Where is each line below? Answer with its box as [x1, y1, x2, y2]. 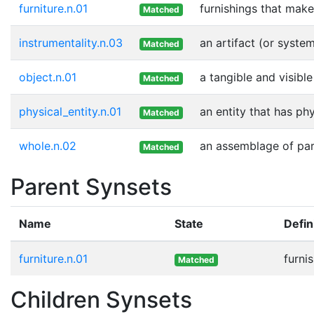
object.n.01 [19, 70, 76, 85]
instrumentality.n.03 [19, 36, 123, 50]
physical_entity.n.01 [19, 104, 121, 119]
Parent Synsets [11, 173, 172, 201]
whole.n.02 [19, 139, 76, 153]
